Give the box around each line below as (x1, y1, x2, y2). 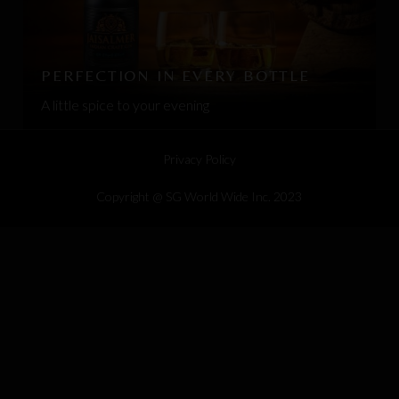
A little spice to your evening (41, 95, 209, 113)
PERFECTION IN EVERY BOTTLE (41, 65, 310, 85)
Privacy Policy (162, 151, 236, 167)
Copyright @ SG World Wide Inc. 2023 (96, 188, 303, 204)
